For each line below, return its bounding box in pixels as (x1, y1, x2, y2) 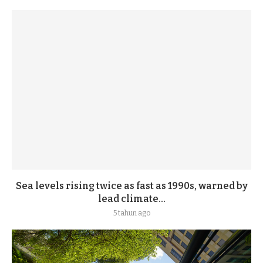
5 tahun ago (113, 209, 150, 217)
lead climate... (97, 193, 166, 204)
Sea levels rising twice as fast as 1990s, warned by (15, 180, 248, 191)
